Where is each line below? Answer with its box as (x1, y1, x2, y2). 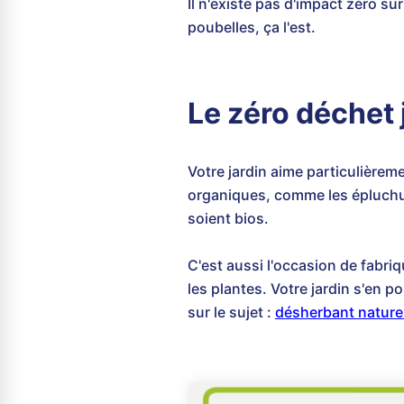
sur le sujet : (188, 303, 275, 321)
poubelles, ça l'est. (188, 18, 316, 36)
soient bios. (188, 209, 269, 227)
